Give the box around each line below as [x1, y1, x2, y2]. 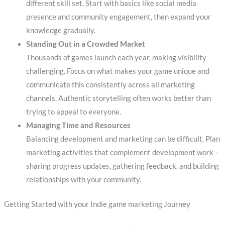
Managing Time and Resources [26, 121, 131, 130]
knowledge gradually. [26, 26, 95, 35]
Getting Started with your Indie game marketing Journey [4, 199, 190, 208]
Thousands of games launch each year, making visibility [26, 53, 206, 62]
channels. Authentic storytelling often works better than [26, 93, 211, 102]
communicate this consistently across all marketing [26, 80, 195, 89]
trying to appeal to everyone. [26, 107, 121, 116]
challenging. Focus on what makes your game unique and [26, 66, 209, 75]
